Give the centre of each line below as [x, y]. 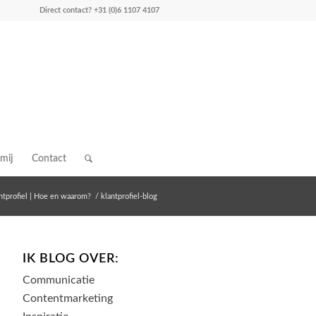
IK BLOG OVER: [71, 259]
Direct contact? [67, 10]
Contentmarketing [68, 298]
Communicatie [59, 280]
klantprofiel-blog [129, 196]
